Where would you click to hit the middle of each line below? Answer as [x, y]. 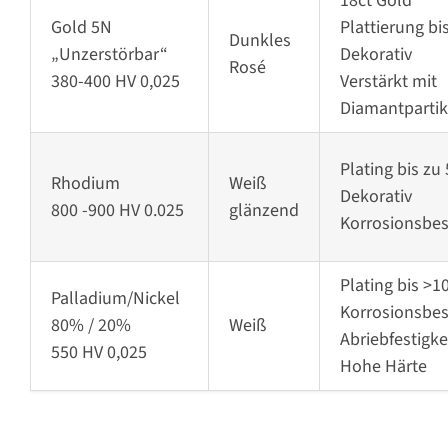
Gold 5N [81, 28]
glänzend [263, 211]
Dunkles [259, 41]
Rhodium [85, 184]
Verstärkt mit [388, 82]
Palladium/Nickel [115, 299]
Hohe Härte [383, 367]
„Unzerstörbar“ [109, 55]
